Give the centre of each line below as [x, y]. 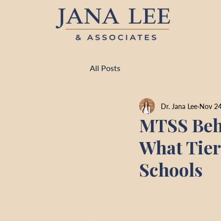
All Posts [105, 68]
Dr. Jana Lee [179, 106]
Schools [171, 169]
